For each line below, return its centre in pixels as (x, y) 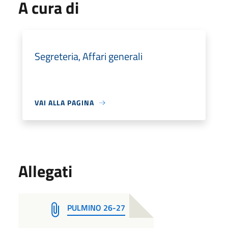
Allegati (45, 171)
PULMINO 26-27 (96, 208)
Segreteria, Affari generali (89, 56)
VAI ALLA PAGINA (64, 103)
